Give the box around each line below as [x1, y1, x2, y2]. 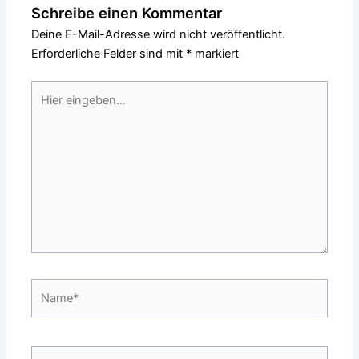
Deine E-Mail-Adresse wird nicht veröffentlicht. [31, 26, 286, 42]
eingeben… [30, 101, 91, 116]
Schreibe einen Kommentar [31, 3, 223, 22]
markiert [192, 46, 240, 61]
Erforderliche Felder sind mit [31, 46, 187, 61]
